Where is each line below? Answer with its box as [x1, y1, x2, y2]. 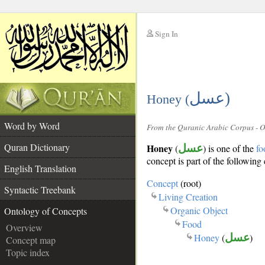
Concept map [6, 234, 56, 246]
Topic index [6, 246, 50, 258]
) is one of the [203, 141, 256, 154]
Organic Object [170, 203, 228, 216]
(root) [178, 176, 201, 189]
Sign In [155, 28, 178, 39]
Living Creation [159, 190, 218, 203]
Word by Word [4, 119, 60, 132]
